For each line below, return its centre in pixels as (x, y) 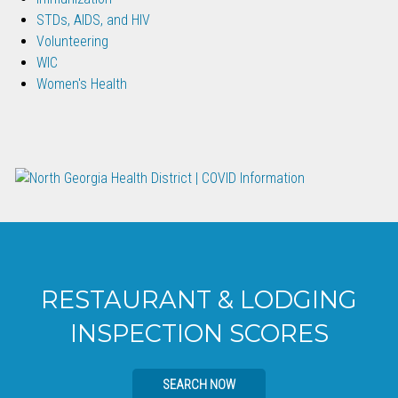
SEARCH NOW (199, 386)
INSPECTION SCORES (199, 334)
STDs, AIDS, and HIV (93, 20)
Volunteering (72, 41)
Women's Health (81, 84)
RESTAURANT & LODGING (199, 300)
